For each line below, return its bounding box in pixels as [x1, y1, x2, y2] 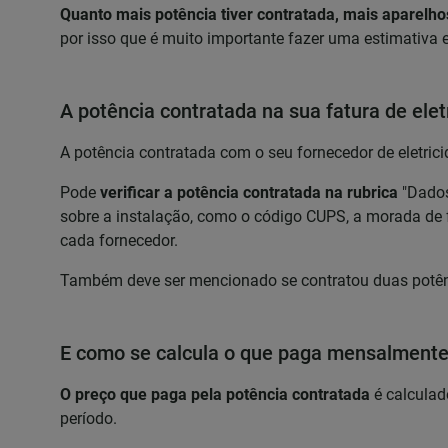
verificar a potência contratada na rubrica [100, 183, 398, 202]
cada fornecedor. [60, 231, 178, 250]
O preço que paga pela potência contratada [60, 385, 370, 404]
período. [60, 409, 117, 428]
